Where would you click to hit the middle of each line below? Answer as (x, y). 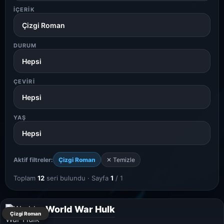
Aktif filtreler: (33, 159)
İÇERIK (24, 9)
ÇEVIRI (24, 81)
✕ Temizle (121, 159)
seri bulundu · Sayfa (77, 178)
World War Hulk (80, 209)
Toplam (25, 178)
